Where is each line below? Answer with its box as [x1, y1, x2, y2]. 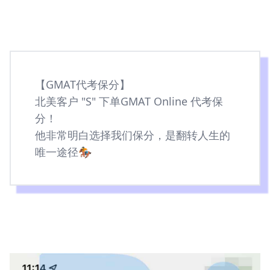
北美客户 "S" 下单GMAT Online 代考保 [35, 94, 223, 108]
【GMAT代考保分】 [35, 77, 130, 92]
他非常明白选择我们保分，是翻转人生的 [35, 128, 230, 142]
